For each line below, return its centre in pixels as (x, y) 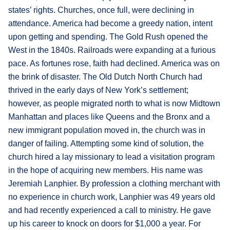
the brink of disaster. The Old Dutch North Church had (105, 76)
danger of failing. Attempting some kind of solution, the (106, 143)
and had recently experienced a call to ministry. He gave (110, 210)
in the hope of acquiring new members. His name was (106, 170)
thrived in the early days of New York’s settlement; (98, 90)
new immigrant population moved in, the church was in (107, 130)
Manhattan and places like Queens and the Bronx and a (109, 117)
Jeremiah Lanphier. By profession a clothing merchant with (114, 183)
